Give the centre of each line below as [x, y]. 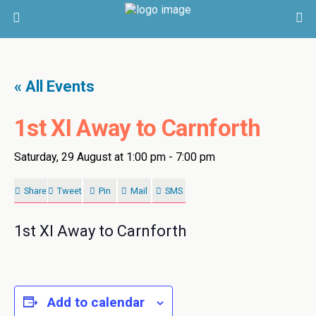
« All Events [54, 86]
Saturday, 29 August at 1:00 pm [90, 157]
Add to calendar [96, 302]
